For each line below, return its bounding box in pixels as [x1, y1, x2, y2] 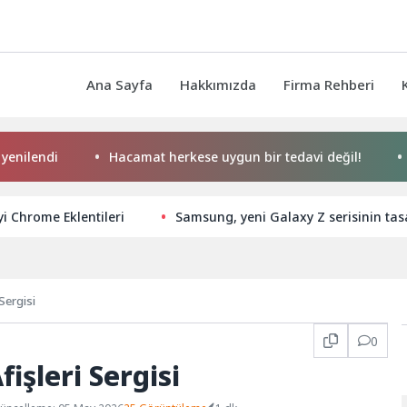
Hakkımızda [180, 75, 256, 94]
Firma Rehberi [283, 75, 374, 94]
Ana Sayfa [86, 75, 153, 94]
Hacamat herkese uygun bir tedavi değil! [59, 148, 311, 166]
